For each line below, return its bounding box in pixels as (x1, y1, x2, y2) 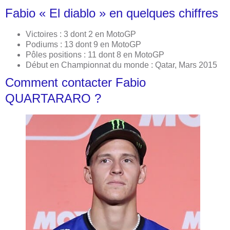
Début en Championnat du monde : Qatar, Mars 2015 (26, 60, 217, 69)
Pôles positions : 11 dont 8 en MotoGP (26, 50, 164, 59)
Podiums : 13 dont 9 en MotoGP (26, 40, 141, 49)
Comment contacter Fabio (5, 75, 146, 89)
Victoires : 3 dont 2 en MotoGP (26, 29, 136, 39)
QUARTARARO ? (5, 91, 101, 105)
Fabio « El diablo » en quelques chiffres (5, 6, 218, 20)
